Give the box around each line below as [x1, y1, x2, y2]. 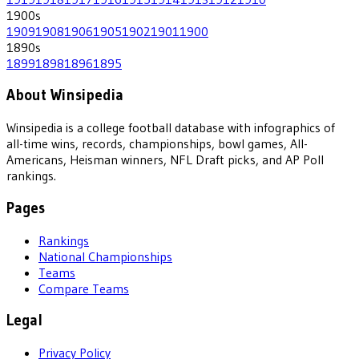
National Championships [38, 248, 172, 264]
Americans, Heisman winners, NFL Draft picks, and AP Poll [6, 151, 324, 168]
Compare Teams [38, 280, 129, 296]
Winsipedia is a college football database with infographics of [6, 119, 335, 136]
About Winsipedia [6, 86, 123, 105]
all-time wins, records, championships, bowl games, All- [6, 135, 308, 152]
